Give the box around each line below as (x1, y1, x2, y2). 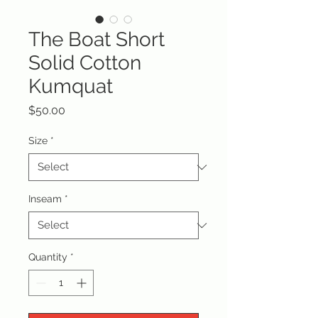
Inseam (28, 193, 62, 204)
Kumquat (28, 75, 113, 98)
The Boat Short (28, 28, 165, 51)
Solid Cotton (28, 51, 141, 75)
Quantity (28, 251, 67, 263)
